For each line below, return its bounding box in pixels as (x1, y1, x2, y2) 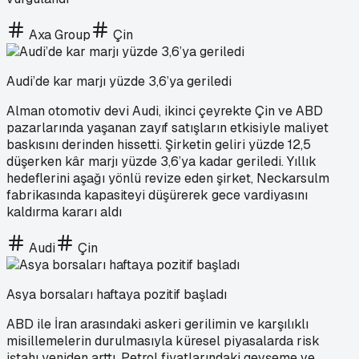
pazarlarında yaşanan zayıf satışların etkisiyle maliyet (6, 119, 329, 136)
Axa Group (29, 26, 91, 43)
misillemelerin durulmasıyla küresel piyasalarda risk (6, 332, 320, 349)
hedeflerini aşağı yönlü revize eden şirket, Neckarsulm (6, 169, 329, 187)
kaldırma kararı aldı (6, 203, 122, 220)
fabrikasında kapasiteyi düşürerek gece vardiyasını (6, 186, 308, 204)
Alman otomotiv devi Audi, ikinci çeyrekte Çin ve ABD (6, 102, 323, 119)
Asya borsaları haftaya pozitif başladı (6, 285, 227, 303)
